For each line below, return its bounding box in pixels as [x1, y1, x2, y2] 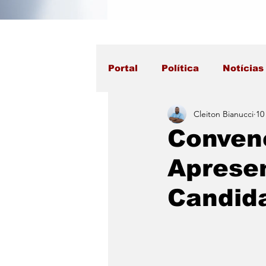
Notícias [223, 63, 264, 73]
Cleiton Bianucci [194, 108, 254, 119]
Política [161, 63, 199, 73]
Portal [108, 63, 138, 73]
